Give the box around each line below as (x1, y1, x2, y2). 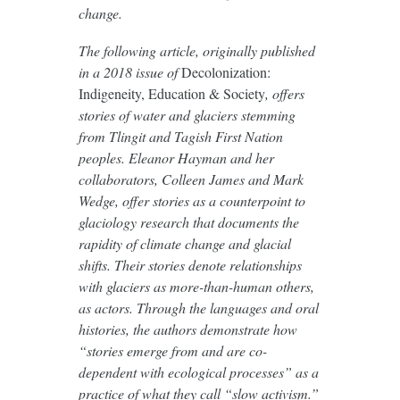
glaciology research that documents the (78, 212, 299, 231)
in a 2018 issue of (78, 62, 181, 81)
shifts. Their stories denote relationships (78, 254, 302, 274)
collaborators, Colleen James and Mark (78, 169, 304, 188)
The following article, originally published (78, 40, 315, 60)
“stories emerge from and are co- (78, 340, 267, 360)
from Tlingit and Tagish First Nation (78, 126, 283, 146)
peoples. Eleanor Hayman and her (78, 147, 274, 167)
